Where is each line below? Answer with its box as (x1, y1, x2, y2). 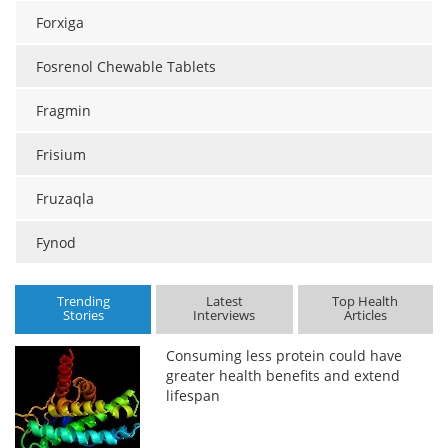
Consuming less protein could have (166, 345, 403, 365)
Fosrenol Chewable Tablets (36, 57, 216, 77)
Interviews (193, 306, 256, 325)
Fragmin (36, 101, 91, 121)
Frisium (36, 145, 86, 165)
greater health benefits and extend (166, 365, 401, 385)
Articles (343, 306, 387, 325)
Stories (62, 306, 104, 325)
